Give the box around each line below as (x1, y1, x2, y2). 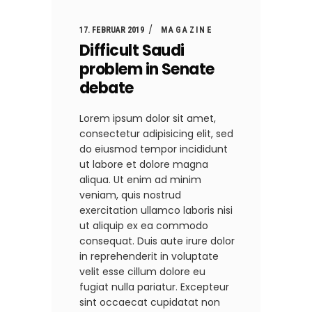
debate (79, 77, 134, 100)
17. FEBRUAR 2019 (79, 25, 144, 36)
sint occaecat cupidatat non (79, 295, 220, 310)
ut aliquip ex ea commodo (79, 219, 208, 233)
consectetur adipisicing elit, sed (79, 127, 233, 141)
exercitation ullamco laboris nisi (79, 203, 233, 218)
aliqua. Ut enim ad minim (79, 173, 201, 187)
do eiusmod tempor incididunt (79, 142, 228, 157)
